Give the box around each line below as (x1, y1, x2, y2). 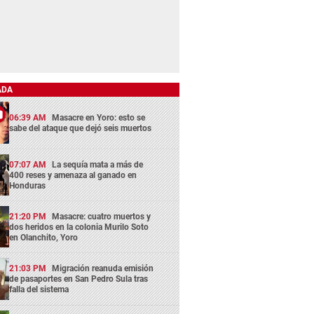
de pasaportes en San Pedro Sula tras (9, 274, 149, 285)
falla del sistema (9, 285, 69, 295)
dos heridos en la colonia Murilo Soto (9, 222, 149, 233)
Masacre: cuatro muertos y (52, 212, 151, 222)
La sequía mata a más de (52, 159, 144, 170)
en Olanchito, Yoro (9, 233, 78, 243)
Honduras (9, 180, 46, 191)
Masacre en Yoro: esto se (52, 113, 146, 123)
